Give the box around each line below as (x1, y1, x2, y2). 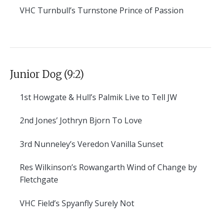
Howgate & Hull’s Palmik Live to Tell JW (31, 91, 177, 103)
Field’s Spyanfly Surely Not (36, 197, 134, 209)
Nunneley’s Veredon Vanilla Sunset (32, 138, 163, 149)
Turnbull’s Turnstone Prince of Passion (36, 4, 184, 16)
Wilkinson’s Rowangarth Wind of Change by (33, 162, 197, 173)
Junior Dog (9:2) (10, 68, 84, 80)
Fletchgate (20, 174, 58, 185)
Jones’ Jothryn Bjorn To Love (34, 115, 142, 126)
